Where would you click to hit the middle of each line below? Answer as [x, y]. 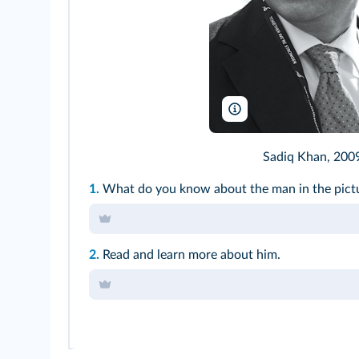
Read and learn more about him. [192, 255]
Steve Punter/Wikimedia [299, 110]
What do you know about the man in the [218, 190]
